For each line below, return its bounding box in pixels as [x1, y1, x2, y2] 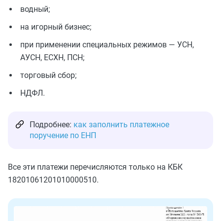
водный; [20, 4, 50, 14]
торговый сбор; [20, 71, 76, 80]
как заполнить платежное [74, 120, 169, 129]
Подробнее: [30, 120, 74, 129]
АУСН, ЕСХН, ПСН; [20, 53, 84, 62]
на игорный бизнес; [20, 22, 91, 32]
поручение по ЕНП [30, 131, 96, 140]
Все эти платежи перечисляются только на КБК [8, 162, 183, 172]
